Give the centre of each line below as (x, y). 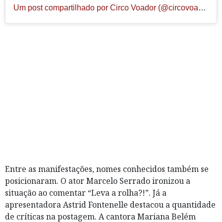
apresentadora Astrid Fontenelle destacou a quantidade (110, 205)
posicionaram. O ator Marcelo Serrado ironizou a (98, 181)
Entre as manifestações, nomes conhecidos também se (107, 169)
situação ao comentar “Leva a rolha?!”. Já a (86, 193)
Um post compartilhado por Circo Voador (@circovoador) (202, 8)
